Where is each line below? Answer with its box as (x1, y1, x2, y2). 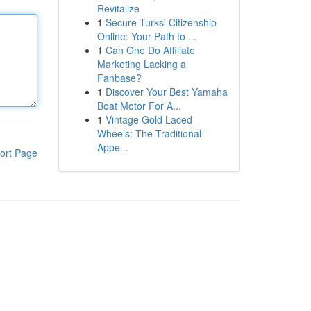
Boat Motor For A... (96, 99, 181, 112)
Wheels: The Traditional (96, 126, 201, 140)
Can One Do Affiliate (105, 43, 195, 57)
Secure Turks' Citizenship (105, 15, 217, 29)
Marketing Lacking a (96, 57, 186, 71)
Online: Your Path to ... (96, 29, 196, 43)
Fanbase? (96, 71, 142, 85)
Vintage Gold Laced (105, 112, 192, 126)
